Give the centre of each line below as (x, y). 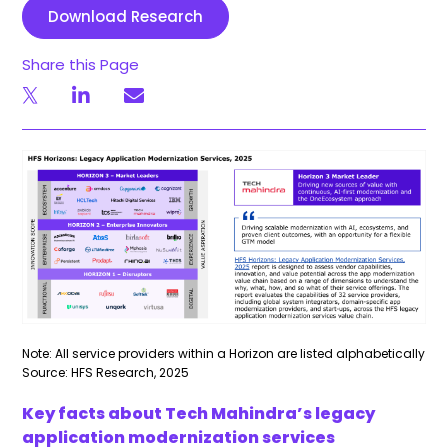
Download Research (126, 16)
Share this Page (81, 64)
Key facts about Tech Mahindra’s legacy (199, 413)
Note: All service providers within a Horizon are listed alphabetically (224, 353)
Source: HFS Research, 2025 (106, 372)
